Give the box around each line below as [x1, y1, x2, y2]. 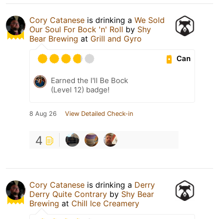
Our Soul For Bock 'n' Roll [29, 24, 123, 34]
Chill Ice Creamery [71, 198, 139, 208]
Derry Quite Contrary [29, 189, 107, 199]
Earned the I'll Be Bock [51, 75, 128, 85]
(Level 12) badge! [51, 85, 109, 94]
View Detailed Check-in [65, 109, 133, 117]
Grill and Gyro [90, 33, 142, 44]
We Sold [134, 15, 165, 25]
